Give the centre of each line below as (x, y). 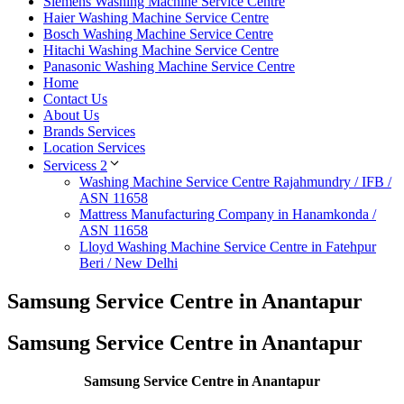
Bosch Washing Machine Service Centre (158, 33)
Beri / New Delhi (129, 262)
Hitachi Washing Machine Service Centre (161, 50)
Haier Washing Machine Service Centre (156, 17)
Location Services (94, 147)
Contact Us (75, 98)
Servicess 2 (75, 165)
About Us (71, 115)
